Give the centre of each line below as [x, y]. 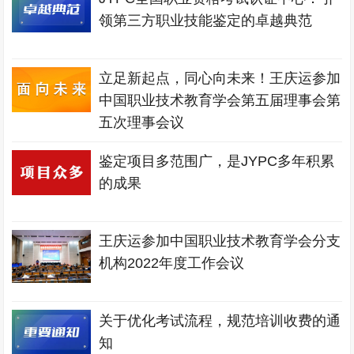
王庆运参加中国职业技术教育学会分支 [220, 241]
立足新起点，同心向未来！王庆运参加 [220, 78]
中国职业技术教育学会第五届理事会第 [220, 100]
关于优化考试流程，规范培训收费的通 [220, 321]
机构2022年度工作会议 [172, 263]
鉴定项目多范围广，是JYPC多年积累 [217, 161]
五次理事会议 [142, 122]
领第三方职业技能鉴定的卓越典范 [206, 21]
